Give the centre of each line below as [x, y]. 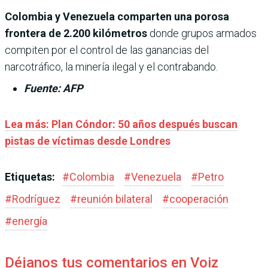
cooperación [199, 199]
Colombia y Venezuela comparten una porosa [117, 16]
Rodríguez [36, 199]
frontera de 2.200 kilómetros [77, 33]
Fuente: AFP [54, 88]
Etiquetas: [31, 176]
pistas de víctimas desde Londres [88, 141]
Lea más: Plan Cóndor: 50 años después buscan [121, 124]
